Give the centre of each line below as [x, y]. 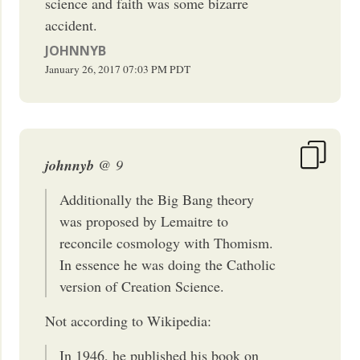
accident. [72, 25]
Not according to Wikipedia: [129, 320]
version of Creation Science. [142, 286]
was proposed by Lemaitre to [144, 221]
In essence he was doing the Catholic [168, 264]
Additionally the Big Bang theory [157, 199]
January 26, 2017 [83, 69]
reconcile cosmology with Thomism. [167, 242]
